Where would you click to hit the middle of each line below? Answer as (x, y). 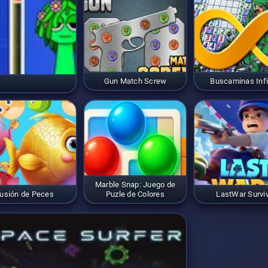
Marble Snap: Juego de (135, 184)
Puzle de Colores (135, 194)
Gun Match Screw (135, 81)
